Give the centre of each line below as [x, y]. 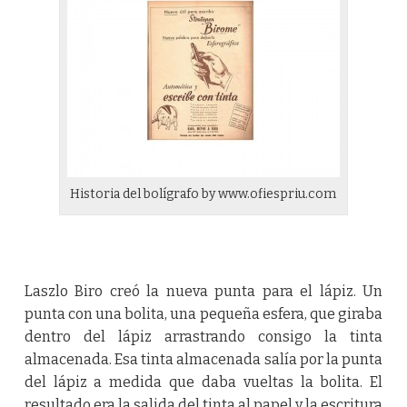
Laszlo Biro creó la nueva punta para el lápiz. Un [203, 292]
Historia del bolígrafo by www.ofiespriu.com [203, 194]
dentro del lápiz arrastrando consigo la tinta [203, 337]
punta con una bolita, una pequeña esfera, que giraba [203, 314]
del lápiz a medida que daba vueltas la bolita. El [203, 382]
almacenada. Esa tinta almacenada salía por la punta [203, 360]
